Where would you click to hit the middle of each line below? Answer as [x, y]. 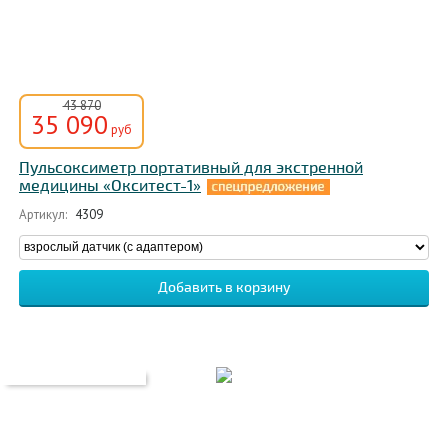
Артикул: [43, 214]
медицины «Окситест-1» [110, 186]
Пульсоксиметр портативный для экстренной [191, 168]
